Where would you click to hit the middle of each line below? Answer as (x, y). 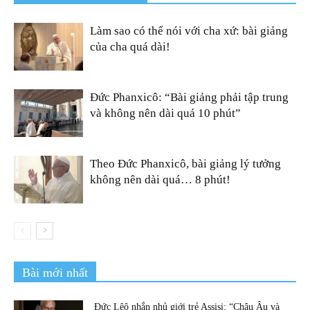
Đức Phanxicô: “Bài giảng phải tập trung (189, 97)
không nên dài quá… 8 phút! (160, 179)
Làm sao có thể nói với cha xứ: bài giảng (189, 30)
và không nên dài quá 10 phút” (165, 113)
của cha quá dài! (130, 46)
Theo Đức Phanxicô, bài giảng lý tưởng (185, 163)
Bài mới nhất (55, 272)
